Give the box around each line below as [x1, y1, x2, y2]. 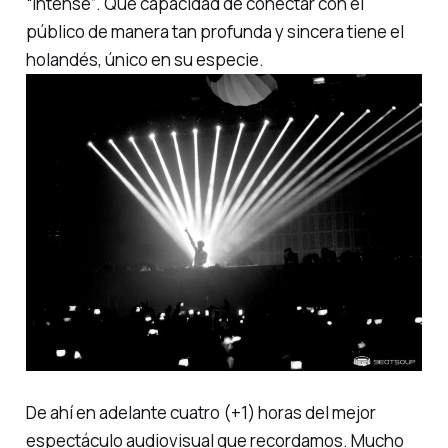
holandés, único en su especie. [25, 47, 264, 71]
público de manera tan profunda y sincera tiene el [25, 19, 404, 43]
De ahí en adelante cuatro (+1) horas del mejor [25, 401, 376, 425]
